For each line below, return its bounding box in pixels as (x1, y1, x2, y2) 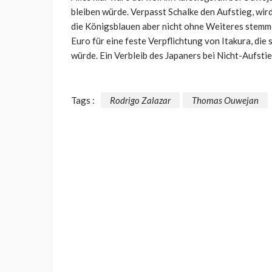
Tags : (71, 95, 95, 106)
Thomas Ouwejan (192, 95, 259, 106)
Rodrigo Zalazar (110, 95, 171, 106)
